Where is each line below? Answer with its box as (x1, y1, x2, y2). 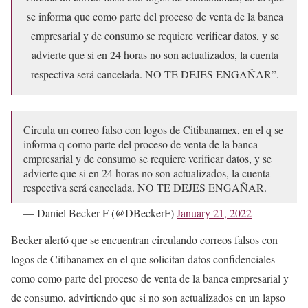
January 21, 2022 (177, 206, 252, 220)
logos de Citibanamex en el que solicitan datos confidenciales (11, 252, 275, 266)
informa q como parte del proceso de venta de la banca (23, 137, 258, 151)
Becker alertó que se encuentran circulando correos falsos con (11, 232, 278, 247)
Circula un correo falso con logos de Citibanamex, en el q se (23, 122, 283, 137)
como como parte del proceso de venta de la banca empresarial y (11, 271, 289, 285)
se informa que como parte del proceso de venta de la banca (26, 9, 283, 23)
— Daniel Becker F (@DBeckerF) (23, 206, 177, 220)
